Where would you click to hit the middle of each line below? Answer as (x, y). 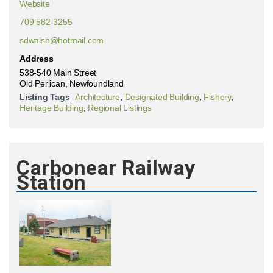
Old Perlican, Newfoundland (72, 83)
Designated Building (162, 97)
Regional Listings (120, 108)
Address (37, 58)
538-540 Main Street (58, 73)
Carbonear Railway (106, 168)
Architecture (98, 97)
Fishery (218, 97)
